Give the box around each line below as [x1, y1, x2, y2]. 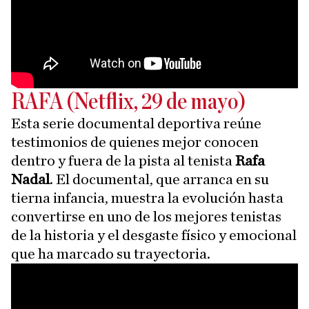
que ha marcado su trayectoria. [11, 246, 210, 261]
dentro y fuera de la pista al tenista [11, 153, 235, 168]
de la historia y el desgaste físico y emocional [11, 228, 297, 243]
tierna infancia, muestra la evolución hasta [11, 190, 283, 206]
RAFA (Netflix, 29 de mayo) [11, 91, 246, 114]
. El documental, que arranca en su [50, 172, 269, 187]
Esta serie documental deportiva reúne [11, 116, 261, 131]
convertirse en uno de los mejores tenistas [11, 209, 281, 224]
